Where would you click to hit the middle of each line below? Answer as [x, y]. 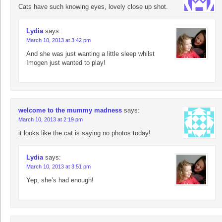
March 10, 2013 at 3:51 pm [58, 167]
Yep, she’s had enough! [60, 180]
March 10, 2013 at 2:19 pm [51, 120]
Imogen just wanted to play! [66, 63]
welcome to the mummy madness [70, 111]
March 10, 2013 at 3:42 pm [58, 40]
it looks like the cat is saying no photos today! [84, 133]
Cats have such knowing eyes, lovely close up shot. [93, 7]
